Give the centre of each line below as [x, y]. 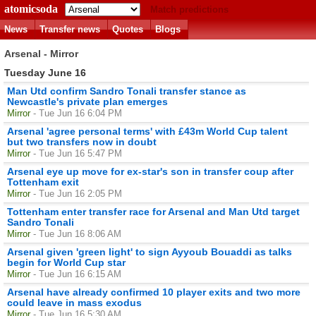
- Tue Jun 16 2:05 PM [78, 193]
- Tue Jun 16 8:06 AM [77, 233]
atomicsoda [31, 9]
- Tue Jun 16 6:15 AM [77, 274]
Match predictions [189, 10]
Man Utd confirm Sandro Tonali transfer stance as [127, 91]
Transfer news [70, 29]
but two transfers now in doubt [82, 141]
